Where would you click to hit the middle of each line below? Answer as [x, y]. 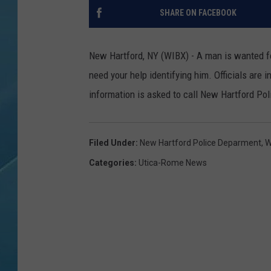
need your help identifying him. [150, 75]
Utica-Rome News [173, 163]
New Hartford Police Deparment [201, 143]
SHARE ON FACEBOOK [198, 13]
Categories [112, 163]
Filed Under [112, 143]
